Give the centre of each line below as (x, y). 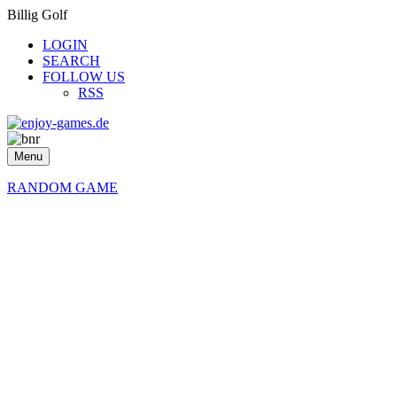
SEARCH (71, 61)
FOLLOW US (84, 77)
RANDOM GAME (62, 187)
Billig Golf (37, 15)
